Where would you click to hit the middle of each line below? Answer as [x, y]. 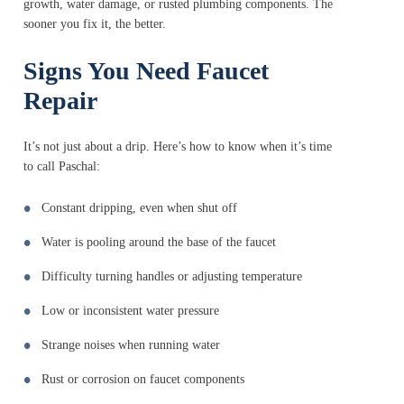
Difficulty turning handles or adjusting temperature [172, 277]
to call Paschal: [62, 167]
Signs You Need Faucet [146, 71]
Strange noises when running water [131, 345]
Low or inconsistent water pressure [130, 311]
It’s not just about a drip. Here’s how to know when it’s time [178, 147]
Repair [60, 101]
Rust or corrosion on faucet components [143, 380]
